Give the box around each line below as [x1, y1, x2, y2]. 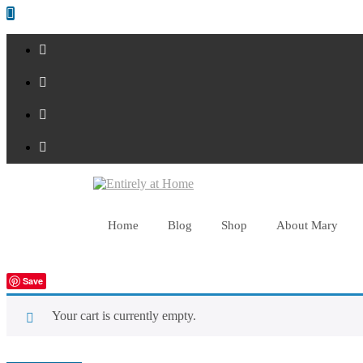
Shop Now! [21, 201, 79, 214]
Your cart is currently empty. [52, 308, 196, 322]
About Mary [276, 219, 338, 232]
